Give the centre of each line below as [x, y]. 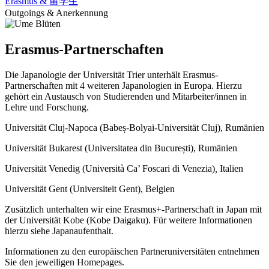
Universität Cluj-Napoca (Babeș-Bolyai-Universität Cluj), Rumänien [134, 127]
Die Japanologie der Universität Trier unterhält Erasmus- [111, 74]
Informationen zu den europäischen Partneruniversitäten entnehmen [132, 251]
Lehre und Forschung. [48, 107]
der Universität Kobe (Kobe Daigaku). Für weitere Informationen [128, 220]
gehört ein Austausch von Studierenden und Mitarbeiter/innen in [126, 96]
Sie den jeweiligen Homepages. [66, 262]
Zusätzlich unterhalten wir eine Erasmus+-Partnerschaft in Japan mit [133, 209]
